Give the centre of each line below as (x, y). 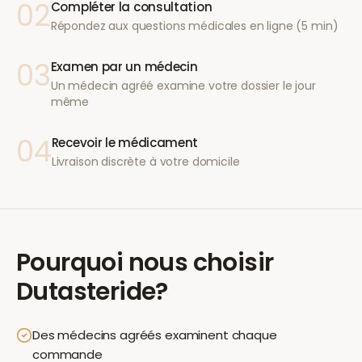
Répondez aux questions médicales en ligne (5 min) (194, 26)
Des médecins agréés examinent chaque (155, 335)
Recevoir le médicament (125, 143)
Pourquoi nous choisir (145, 263)
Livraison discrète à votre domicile (145, 162)
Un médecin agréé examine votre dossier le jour (183, 86)
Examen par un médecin (124, 67)
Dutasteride (86, 292)
